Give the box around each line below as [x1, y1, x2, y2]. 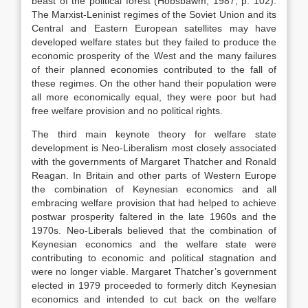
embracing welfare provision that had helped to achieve [32, 197, 276, 208]
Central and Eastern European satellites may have [32, 23, 276, 34]
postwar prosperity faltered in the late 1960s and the [32, 211, 276, 222]
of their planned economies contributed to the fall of [32, 64, 276, 75]
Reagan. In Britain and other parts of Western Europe [32, 170, 276, 181]
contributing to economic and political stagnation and [32, 252, 276, 263]
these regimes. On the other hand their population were [32, 78, 276, 89]
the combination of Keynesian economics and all [32, 184, 276, 195]
